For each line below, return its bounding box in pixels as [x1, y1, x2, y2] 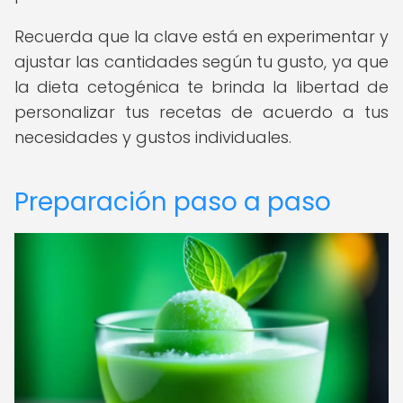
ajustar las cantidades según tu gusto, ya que [14, 50, 389, 73]
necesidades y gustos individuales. [14, 126, 291, 148]
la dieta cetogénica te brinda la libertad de [14, 76, 389, 98]
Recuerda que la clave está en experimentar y [14, 25, 389, 48]
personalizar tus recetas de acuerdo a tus [14, 101, 389, 123]
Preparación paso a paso [14, 184, 331, 219]
